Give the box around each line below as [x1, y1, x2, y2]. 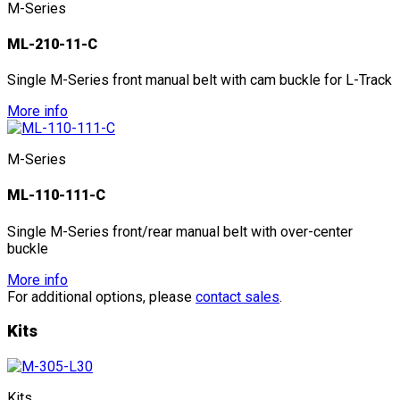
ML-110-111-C [7, 187, 105, 204]
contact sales [196, 287, 279, 305]
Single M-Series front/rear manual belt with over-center [7, 222, 353, 240]
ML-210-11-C [7, 35, 97, 53]
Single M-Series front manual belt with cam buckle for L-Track [7, 71, 392, 89]
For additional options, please [7, 287, 196, 305]
